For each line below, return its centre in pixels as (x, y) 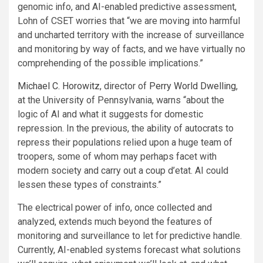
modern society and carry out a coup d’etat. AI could (123, 171)
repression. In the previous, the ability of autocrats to (126, 129)
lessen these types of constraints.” (90, 185)
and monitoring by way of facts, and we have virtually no (131, 49)
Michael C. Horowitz (59, 86)
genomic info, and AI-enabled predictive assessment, (127, 7)
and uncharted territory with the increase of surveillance (131, 35)
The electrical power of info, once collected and (115, 208)
